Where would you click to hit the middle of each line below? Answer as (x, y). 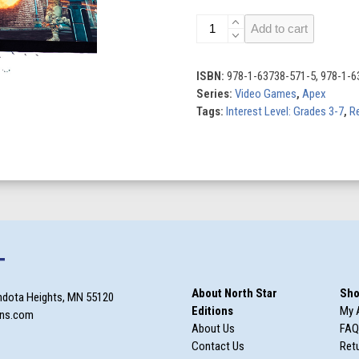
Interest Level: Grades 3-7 (284, 111)
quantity (214, 58)
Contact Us (218, 346)
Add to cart (279, 28)
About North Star (234, 293)
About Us (213, 329)
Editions (212, 311)
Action (211, 22)
